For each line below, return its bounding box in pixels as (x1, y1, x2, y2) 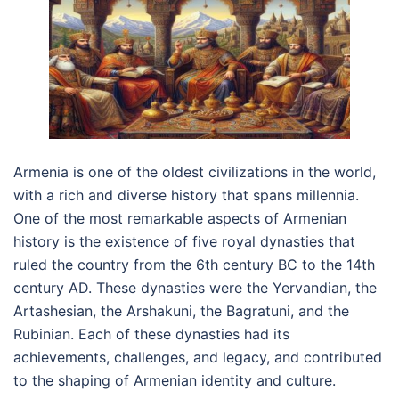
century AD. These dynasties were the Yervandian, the (13, 279, 377, 297)
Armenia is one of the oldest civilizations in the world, (13, 163, 376, 182)
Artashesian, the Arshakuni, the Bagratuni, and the (13, 302, 349, 321)
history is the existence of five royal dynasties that (13, 232, 355, 251)
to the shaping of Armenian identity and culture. (13, 371, 336, 390)
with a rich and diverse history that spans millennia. (13, 186, 359, 205)
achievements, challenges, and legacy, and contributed (13, 348, 382, 367)
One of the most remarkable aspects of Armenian (13, 209, 346, 228)
